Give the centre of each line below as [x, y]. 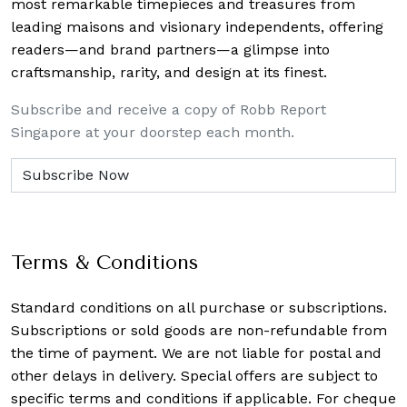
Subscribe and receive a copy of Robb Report [169, 109]
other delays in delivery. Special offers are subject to [194, 375]
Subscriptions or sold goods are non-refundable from [199, 330]
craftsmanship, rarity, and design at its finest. [169, 72]
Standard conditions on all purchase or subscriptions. [199, 307]
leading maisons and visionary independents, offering [197, 26]
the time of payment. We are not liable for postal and [196, 352]
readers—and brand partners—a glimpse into [170, 49]
